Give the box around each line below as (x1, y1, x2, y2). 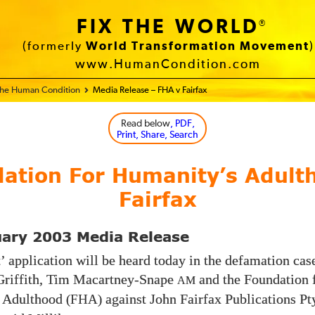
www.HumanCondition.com (75, 58, 261, 71)
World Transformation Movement (85, 41, 309, 53)
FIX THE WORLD (77, 18, 259, 37)
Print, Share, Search (117, 130, 198, 140)
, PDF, (169, 119, 195, 129)
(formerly (22, 41, 86, 53)
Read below (120, 119, 170, 129)
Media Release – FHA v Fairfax (93, 86, 207, 95)
